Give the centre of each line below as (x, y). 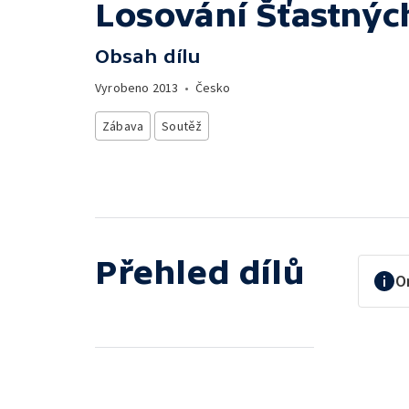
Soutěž (182, 126)
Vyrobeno (124, 88)
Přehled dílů (200, 272)
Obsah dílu (148, 56)
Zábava (123, 126)
